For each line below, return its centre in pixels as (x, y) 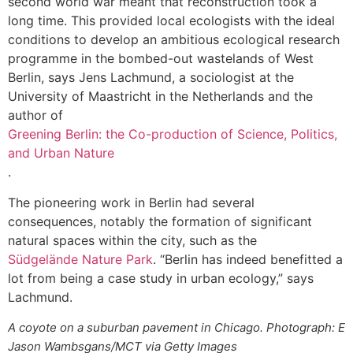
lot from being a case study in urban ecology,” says (161, 278)
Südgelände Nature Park (80, 259)
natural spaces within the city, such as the (134, 240)
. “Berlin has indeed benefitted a (248, 259)
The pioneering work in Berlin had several (131, 202)
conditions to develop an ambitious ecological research (174, 40)
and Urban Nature (61, 153)
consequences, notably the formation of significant (160, 221)
